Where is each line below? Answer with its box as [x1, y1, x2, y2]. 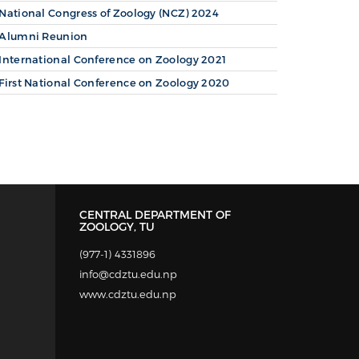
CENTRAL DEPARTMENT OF [79, 207, 231, 221]
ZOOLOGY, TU [79, 219, 155, 233]
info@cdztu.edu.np [79, 267, 177, 280]
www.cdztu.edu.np [79, 287, 176, 301]
